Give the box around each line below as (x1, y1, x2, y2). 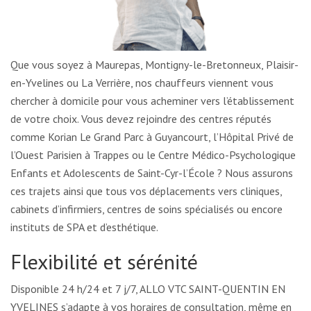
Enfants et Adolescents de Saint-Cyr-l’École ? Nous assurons (10, 166, 293, 180)
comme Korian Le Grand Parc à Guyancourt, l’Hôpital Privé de (10, 130, 294, 144)
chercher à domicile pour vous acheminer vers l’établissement (10, 94, 294, 108)
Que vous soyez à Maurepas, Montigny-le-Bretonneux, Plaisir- (10, 58, 299, 72)
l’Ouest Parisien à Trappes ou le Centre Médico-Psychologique (10, 148, 296, 162)
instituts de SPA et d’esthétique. (10, 220, 158, 235)
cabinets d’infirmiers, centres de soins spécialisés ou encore (10, 202, 283, 217)
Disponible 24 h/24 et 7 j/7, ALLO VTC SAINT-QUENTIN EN (10, 282, 285, 296)
